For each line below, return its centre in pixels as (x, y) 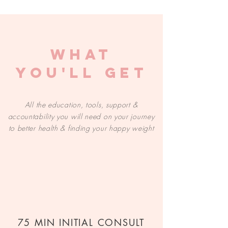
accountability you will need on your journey (81, 116)
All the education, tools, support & (81, 105)
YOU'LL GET (82, 73)
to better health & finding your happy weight (81, 128)
